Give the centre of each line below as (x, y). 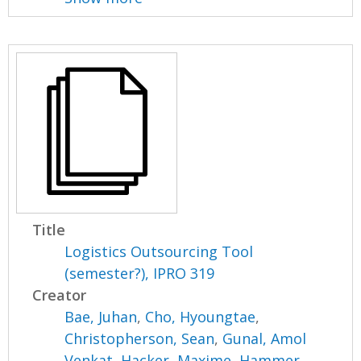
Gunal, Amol (265, 338)
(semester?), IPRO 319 (140, 273)
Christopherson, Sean (140, 338)
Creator (60, 295)
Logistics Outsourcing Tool (159, 251)
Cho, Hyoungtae (201, 316)
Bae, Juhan (101, 316)
